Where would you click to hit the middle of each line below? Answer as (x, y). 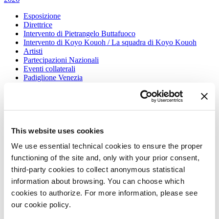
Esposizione (42, 16)
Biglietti (36, 138)
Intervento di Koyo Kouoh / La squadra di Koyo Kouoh (110, 43)
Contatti (36, 174)
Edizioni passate (48, 104)
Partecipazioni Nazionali (61, 60)
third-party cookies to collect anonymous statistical (98, 169)
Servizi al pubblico (52, 156)
